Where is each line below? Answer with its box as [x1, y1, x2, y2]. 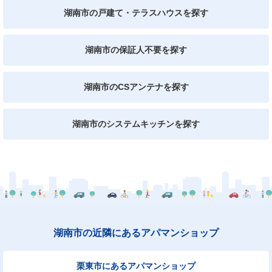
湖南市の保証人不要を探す [85, 44, 187, 55]
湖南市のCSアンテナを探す [83, 81, 189, 92]
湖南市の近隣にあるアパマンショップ [53, 227, 219, 238]
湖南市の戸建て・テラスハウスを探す [64, 7, 208, 18]
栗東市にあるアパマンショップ [76, 260, 195, 271]
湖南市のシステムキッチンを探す [72, 118, 200, 129]
